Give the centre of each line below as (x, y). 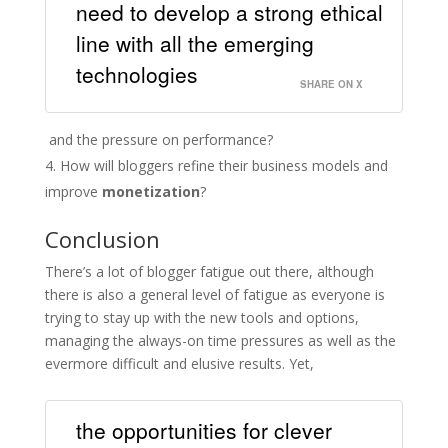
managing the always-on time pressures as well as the (220, 341)
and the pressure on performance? (158, 140)
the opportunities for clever (203, 429)
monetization (150, 192)
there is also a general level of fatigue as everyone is (214, 295)
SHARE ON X (332, 84)
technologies (136, 74)
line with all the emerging (194, 43)
